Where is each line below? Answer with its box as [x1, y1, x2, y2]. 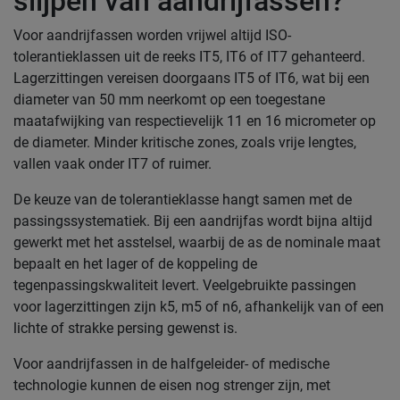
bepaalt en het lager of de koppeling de [13, 255, 257, 272]
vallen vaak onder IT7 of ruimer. [13, 155, 212, 172]
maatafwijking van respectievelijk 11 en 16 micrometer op [13, 112, 376, 129]
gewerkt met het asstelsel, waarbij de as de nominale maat [13, 234, 380, 251]
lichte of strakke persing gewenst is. [13, 320, 237, 337]
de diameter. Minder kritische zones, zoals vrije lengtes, [13, 134, 356, 151]
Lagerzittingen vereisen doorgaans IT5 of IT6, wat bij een [13, 70, 370, 87]
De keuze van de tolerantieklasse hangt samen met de [13, 191, 352, 208]
